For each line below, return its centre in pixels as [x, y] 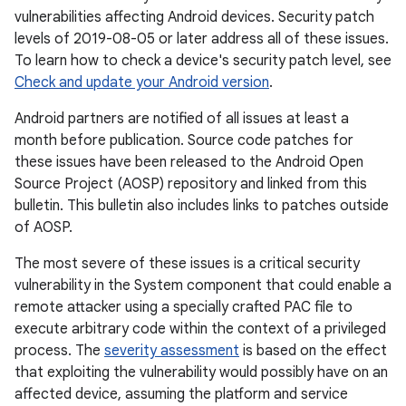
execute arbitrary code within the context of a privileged [200, 329]
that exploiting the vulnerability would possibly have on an [201, 372]
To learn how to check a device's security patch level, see [203, 61]
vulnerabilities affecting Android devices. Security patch [194, 17]
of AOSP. [43, 227]
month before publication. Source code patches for [184, 140]
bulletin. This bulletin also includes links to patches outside [202, 206]
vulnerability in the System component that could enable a [203, 285]
